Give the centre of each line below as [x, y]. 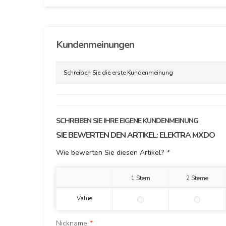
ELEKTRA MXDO [187, 135]
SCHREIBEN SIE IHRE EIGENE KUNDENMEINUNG [127, 121]
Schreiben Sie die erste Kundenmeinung [118, 73]
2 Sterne [197, 178]
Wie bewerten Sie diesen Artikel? [111, 153]
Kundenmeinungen [95, 45]
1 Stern [141, 178]
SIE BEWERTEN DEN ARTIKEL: [108, 135]
